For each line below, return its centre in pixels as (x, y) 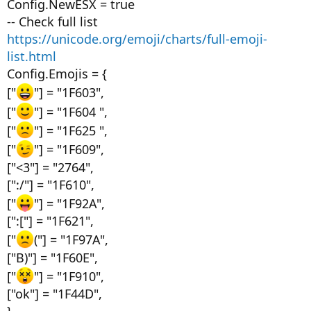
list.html (32, 57)
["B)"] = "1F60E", (52, 257)
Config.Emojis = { (57, 74)
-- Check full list (52, 22)
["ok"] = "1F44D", (54, 294)
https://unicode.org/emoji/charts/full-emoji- (137, 39)
